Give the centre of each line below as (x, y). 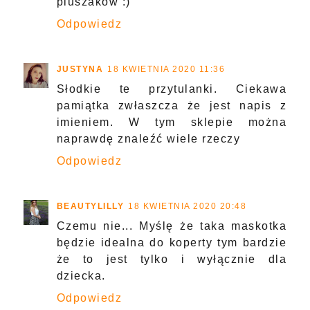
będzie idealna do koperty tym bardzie (172, 243)
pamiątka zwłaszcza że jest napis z (172, 106)
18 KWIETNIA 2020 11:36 (166, 70)
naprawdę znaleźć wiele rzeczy (148, 139)
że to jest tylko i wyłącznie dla (172, 259)
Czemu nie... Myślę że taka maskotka (172, 226)
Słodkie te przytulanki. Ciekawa (172, 89)
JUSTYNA (80, 70)
